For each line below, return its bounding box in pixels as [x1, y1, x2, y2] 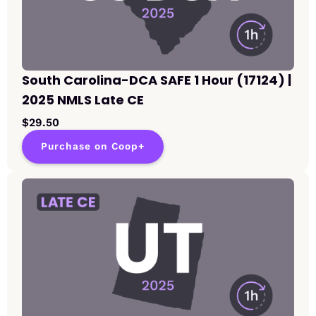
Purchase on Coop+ [41, 140, 145, 153]
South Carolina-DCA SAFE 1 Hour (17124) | [22, 71, 291, 90]
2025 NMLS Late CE [22, 91, 144, 109]
